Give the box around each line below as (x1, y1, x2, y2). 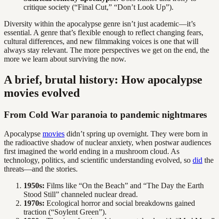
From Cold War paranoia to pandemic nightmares (4, 109, 207, 120)
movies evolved (4, 86, 80, 99)
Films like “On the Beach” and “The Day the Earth (44, 181, 204, 190)
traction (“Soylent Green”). (23, 207, 107, 216)
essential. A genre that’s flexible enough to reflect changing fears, (4, 28, 203, 37)
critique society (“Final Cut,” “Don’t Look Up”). (23, 3, 174, 12)
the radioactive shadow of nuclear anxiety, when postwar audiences (4, 138, 211, 147)
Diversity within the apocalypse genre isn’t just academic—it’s (4, 20, 196, 28)
